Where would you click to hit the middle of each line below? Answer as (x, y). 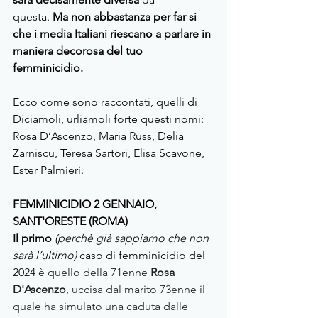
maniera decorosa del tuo (79, 51)
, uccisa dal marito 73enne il (137, 290)
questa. (31, 17)
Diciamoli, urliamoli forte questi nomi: (110, 119)
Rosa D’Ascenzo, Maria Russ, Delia (100, 136)
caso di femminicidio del (142, 256)
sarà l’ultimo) (45, 256)
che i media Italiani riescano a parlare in (113, 34)
